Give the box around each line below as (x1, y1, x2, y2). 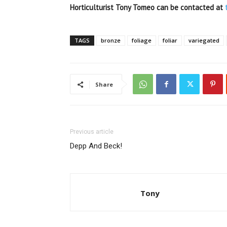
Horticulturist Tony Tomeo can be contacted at (70, 3, 225, 12)
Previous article (70, 128, 113, 135)
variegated (188, 36, 219, 44)
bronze (101, 36, 121, 44)
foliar (163, 36, 177, 44)
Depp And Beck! (70, 141, 122, 150)
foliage (132, 36, 152, 44)
